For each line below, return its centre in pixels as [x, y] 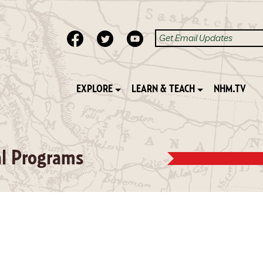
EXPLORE [94, 89]
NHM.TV [230, 89]
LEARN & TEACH [163, 89]
